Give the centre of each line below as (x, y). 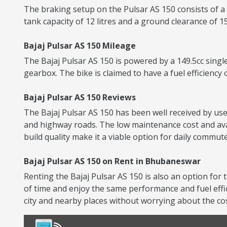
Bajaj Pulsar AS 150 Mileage (80, 46)
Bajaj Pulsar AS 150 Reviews (80, 97)
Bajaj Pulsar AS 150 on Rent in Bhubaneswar (112, 161)
